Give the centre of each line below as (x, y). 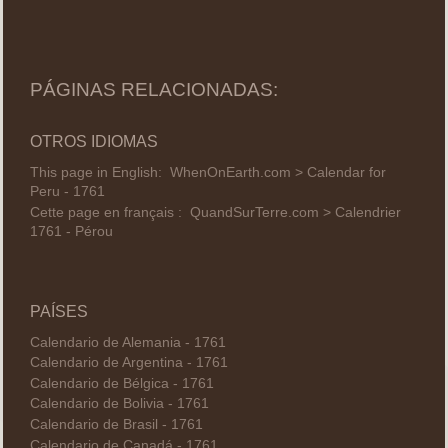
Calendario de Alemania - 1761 (127, 342)
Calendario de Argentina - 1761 (128, 363)
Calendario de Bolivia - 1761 (119, 404)
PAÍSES (58, 311)
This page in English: (99, 173)
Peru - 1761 (67, 192)
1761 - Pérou (71, 231)
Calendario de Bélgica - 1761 (121, 383)
